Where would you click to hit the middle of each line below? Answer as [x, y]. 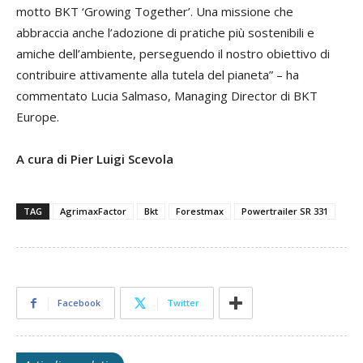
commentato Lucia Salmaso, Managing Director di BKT [167, 95]
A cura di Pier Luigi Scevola [95, 158]
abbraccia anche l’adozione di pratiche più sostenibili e [165, 32]
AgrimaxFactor [93, 211]
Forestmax [200, 211]
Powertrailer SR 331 [285, 211]
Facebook [79, 302]
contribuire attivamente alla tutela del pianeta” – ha [158, 74]
